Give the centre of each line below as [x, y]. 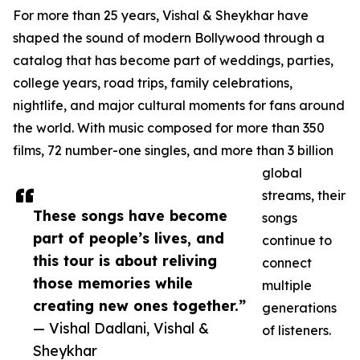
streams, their [304, 195]
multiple [287, 285]
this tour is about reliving [125, 260]
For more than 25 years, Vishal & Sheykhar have [161, 15]
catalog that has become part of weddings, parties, [173, 60]
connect [287, 262]
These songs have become [130, 215]
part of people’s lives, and [129, 237]
